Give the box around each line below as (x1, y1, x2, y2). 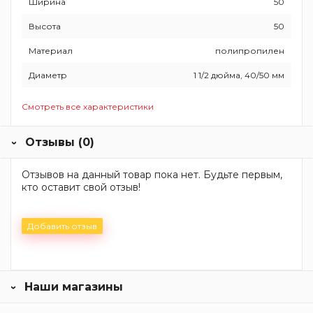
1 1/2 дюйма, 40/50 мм (194, 69, 284, 80)
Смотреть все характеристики (22, 101, 154, 112)
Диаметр (29, 69, 67, 80)
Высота (29, 20, 61, 31)
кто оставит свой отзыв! (22, 180, 140, 194)
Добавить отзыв (27, 220, 97, 231)
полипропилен (215, 45, 284, 56)
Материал (29, 45, 73, 56)
